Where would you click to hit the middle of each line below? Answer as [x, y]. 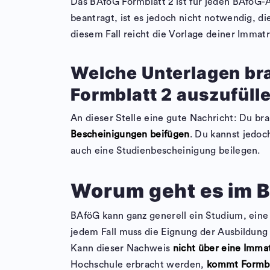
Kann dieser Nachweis [122, 249]
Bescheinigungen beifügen [130, 135]
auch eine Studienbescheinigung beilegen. [165, 151]
